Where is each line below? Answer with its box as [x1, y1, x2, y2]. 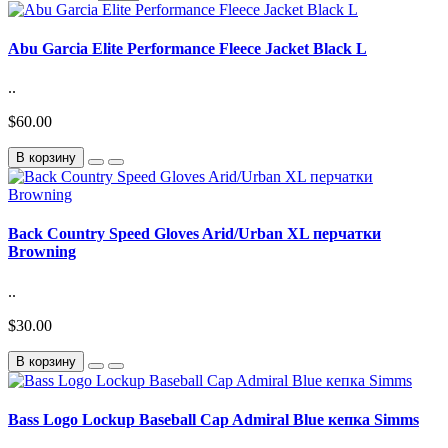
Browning [8, 243, 76, 261]
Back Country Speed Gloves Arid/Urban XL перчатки [8, 225, 381, 243]
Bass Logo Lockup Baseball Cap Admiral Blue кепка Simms [8, 410, 419, 428]
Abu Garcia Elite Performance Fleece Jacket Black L [8, 39, 367, 57]
